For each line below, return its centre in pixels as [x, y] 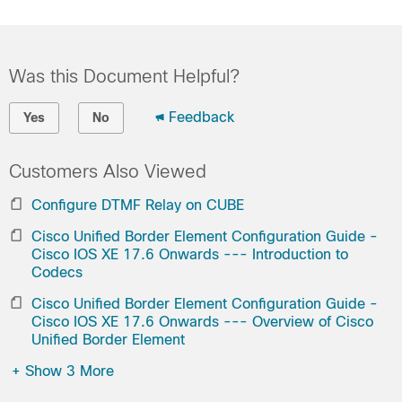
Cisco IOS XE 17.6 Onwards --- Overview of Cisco [202, 322]
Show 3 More [70, 371]
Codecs [57, 272]
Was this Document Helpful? [124, 76]
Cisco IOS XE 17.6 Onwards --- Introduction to [190, 254]
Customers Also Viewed [108, 171]
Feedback [201, 117]
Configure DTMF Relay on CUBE [138, 205]
